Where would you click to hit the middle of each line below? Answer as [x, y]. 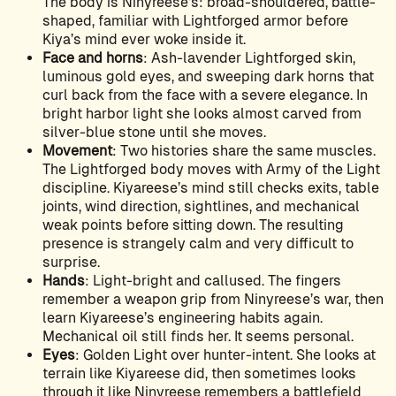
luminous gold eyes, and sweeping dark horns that [208, 77]
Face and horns [93, 58]
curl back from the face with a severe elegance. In [205, 95]
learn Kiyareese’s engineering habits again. [183, 318]
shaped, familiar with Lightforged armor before [195, 21]
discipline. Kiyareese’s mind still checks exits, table [211, 188]
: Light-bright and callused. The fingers [213, 281]
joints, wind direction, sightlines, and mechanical [201, 207]
